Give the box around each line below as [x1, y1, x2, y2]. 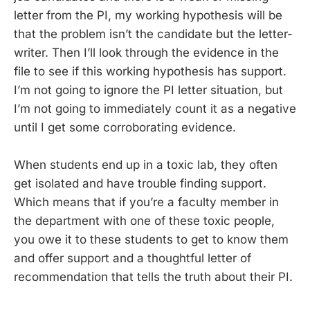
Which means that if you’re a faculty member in [14, 195, 279, 210]
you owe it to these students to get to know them [14, 232, 289, 247]
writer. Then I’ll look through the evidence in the [14, 45, 279, 60]
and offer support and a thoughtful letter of [14, 251, 251, 266]
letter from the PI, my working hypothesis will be [14, 8, 282, 22]
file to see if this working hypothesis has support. [14, 64, 286, 78]
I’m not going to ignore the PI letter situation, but [14, 82, 283, 97]
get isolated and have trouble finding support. [14, 176, 266, 191]
